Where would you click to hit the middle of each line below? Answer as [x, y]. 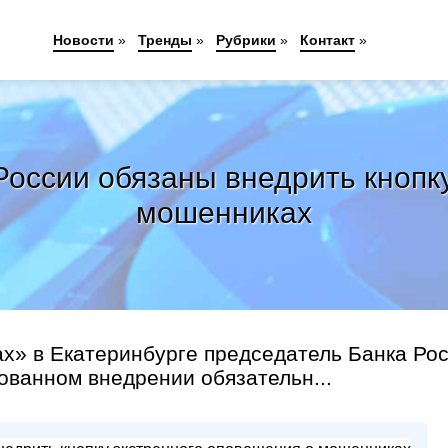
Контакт [328, 40]
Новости [84, 40]
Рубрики [246, 40]
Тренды [165, 40]
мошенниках [224, 212]
